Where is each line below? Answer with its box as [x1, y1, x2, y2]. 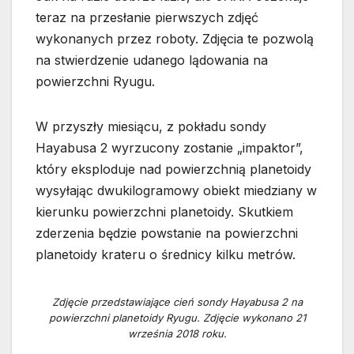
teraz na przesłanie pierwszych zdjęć [36, 9, 258, 26]
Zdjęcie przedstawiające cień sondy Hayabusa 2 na [51, 296, 303, 309]
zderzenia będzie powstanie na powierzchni [36, 225, 298, 242]
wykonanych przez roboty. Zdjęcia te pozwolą [36, 31, 314, 47]
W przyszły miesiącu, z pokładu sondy [36, 119, 266, 135]
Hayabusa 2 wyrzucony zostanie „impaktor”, [36, 140, 303, 156]
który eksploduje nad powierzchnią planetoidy [36, 161, 311, 178]
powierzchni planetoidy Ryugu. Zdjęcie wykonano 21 [48, 311, 306, 325]
